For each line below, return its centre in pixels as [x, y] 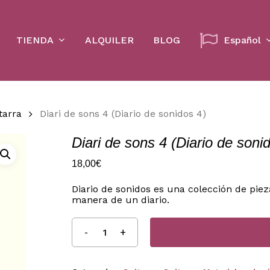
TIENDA [35, 40]
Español [242, 40]
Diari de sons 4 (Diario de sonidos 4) [123, 114]
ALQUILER [109, 40]
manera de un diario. [120, 199]
